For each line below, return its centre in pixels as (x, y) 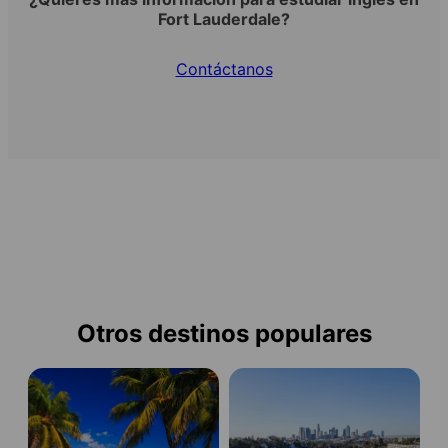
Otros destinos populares (224, 334)
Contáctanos (224, 69)
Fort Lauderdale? (224, 19)
